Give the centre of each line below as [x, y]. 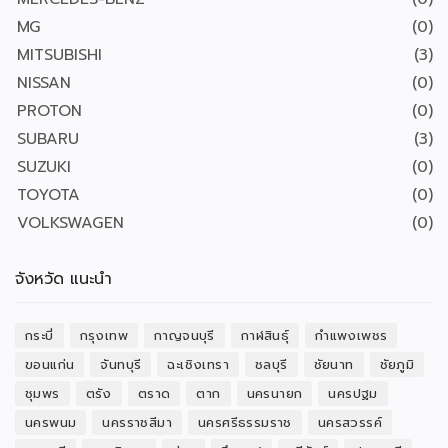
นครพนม [51, 422]
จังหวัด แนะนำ [63, 279]
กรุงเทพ [104, 335]
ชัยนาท [333, 364]
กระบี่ [39, 335]
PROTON [49, 111]
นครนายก [274, 393]
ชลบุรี [271, 364]
